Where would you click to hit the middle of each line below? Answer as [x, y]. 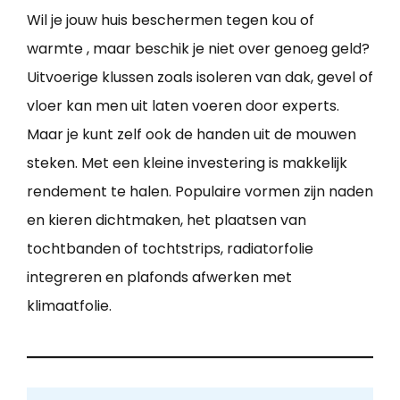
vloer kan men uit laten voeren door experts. [183, 105]
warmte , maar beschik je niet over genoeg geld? [198, 48]
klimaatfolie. [69, 305]
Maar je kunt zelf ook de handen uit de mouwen [192, 134]
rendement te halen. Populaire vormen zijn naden [200, 191]
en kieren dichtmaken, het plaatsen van [167, 220]
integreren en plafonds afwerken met [159, 277]
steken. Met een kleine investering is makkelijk [187, 162]
